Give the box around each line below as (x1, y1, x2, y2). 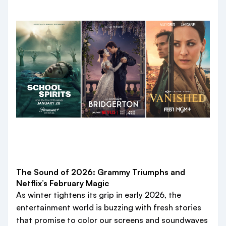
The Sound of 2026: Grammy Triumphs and (16, 167, 185, 177)
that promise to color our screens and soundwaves (16, 215, 208, 225)
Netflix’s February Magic (16, 178, 109, 188)
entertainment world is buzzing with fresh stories (16, 202, 201, 212)
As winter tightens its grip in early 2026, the (16, 190, 181, 200)
